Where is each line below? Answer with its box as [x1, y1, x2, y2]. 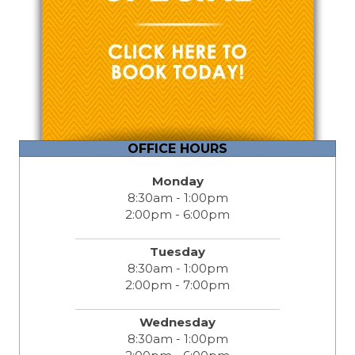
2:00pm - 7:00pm [125, 277, 230, 292]
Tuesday [150, 243, 205, 259]
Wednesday [139, 314, 216, 330]
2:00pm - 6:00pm [125, 206, 230, 222]
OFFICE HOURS [128, 140, 227, 156]
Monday [151, 173, 204, 189]
